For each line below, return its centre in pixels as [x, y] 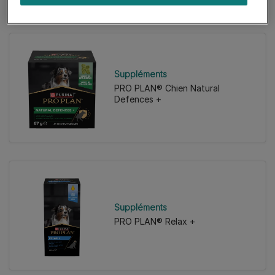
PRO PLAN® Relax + [154, 221]
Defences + [137, 99]
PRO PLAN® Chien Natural [167, 88]
